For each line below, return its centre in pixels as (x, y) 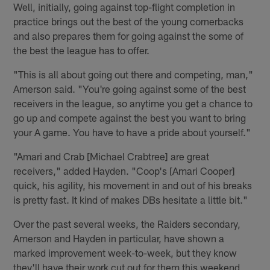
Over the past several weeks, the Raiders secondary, (127, 224)
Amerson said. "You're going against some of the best (130, 89)
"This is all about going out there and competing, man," (133, 74)
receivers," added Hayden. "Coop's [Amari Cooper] (124, 171)
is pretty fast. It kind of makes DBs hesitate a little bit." (131, 200)
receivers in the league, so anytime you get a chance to (133, 103)
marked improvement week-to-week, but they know (125, 253)
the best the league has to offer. (82, 50)
